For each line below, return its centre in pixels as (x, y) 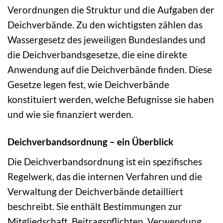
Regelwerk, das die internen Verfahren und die (105, 176)
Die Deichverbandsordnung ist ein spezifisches (105, 161)
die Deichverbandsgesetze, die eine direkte (97, 55)
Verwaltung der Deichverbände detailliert (95, 191)
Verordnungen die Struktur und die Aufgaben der (111, 10)
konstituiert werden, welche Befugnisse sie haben (111, 100)
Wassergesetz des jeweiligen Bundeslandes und (107, 40)
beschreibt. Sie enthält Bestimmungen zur (95, 206)
